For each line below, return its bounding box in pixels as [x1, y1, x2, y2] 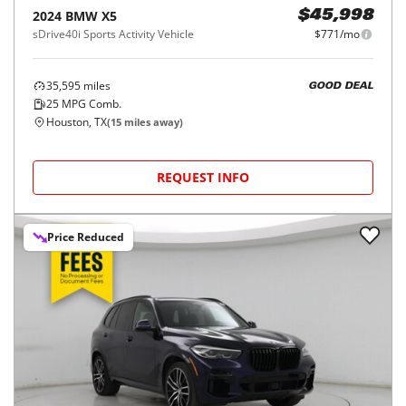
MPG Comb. [59, 96, 121, 111]
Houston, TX [46, 114, 107, 130]
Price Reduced [47, 229, 124, 245]
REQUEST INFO [157, 169, 249, 186]
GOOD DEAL [308, 81, 373, 92]
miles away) [121, 115, 183, 129]
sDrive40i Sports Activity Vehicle [33, 26, 194, 42]
